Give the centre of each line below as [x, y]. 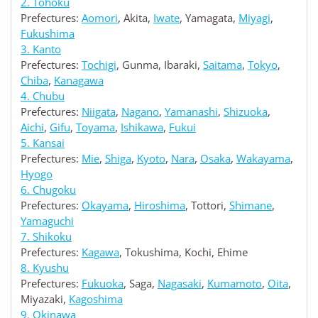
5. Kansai [43, 143]
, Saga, [141, 284]
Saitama [223, 65]
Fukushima [48, 34]
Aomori [100, 18]
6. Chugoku [48, 190]
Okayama [105, 205]
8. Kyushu [45, 268]
